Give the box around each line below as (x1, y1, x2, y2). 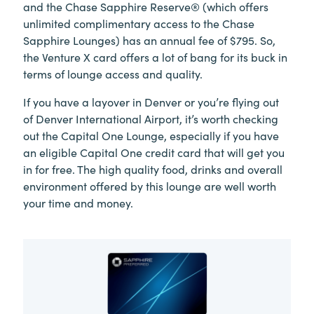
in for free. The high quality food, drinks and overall (23, 161, 282, 177)
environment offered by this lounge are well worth (23, 178, 276, 193)
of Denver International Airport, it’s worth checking (23, 111, 278, 126)
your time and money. (23, 195, 133, 210)
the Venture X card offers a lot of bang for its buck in (23, 49, 287, 64)
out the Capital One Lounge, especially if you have (23, 128, 279, 143)
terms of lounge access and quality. (23, 66, 203, 81)
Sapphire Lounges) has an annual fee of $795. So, (23, 32, 275, 48)
